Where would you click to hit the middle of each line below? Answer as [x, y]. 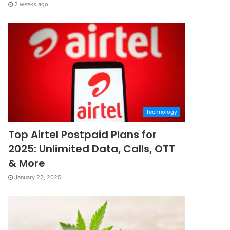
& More [27, 164]
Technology [161, 112]
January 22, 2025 [38, 177]
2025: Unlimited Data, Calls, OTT [92, 149]
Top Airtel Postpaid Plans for [83, 135]
